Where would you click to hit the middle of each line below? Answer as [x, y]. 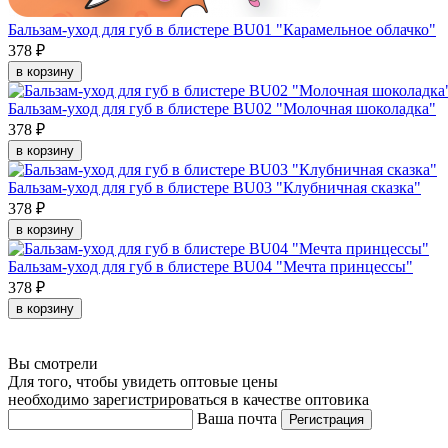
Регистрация [326, 419]
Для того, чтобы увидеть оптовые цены [143, 381]
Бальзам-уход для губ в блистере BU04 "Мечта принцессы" [210, 266]
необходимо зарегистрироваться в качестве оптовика [188, 399]
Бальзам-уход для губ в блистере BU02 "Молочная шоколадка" [222, 108]
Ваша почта [237, 418]
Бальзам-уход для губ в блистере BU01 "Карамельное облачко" [222, 29]
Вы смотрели [53, 363]
